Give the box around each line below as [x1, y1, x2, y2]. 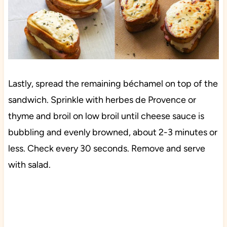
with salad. [8, 159, 51, 170]
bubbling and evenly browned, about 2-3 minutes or [8, 126, 217, 138]
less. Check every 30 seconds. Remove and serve [8, 142, 205, 154]
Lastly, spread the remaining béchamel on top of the [8, 78, 218, 89]
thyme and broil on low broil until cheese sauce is [8, 110, 204, 122]
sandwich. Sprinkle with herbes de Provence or [8, 94, 196, 105]
